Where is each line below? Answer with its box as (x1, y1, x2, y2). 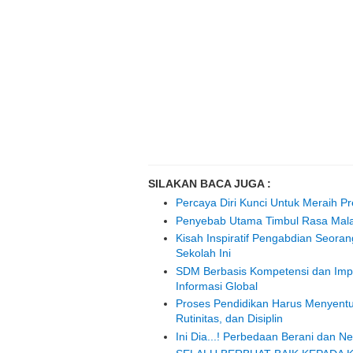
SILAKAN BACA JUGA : (148, 177, 271, 191)
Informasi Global (176, 279, 258, 292)
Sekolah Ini (176, 247, 231, 260)
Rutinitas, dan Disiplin (176, 312, 283, 325)
